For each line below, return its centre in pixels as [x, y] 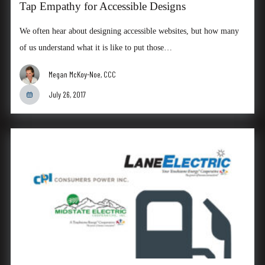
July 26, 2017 [67, 95]
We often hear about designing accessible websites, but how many [129, 31]
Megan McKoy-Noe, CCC [82, 75]
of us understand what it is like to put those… [96, 48]
